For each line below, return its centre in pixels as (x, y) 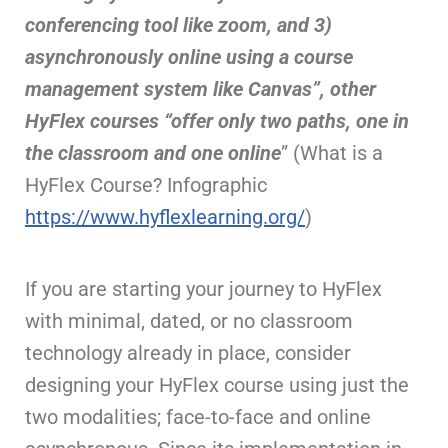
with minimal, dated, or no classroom (189, 321)
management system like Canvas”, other (200, 89)
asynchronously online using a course (189, 57)
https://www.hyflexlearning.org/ (165, 217)
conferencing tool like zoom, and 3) (178, 25)
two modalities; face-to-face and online (198, 417)
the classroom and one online (153, 153)
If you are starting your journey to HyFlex (203, 289)
